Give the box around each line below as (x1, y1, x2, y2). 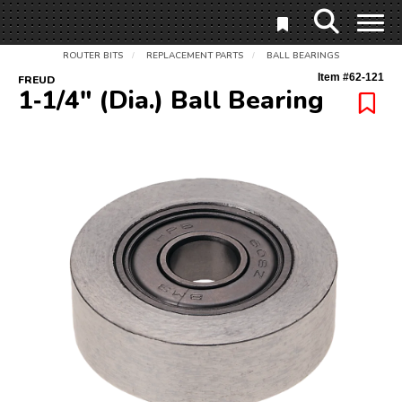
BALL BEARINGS (267, 49, 339, 62)
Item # (318, 71, 349, 83)
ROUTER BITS (63, 49, 123, 62)
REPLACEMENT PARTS (146, 49, 243, 62)
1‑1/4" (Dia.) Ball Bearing (18, 83, 324, 118)
